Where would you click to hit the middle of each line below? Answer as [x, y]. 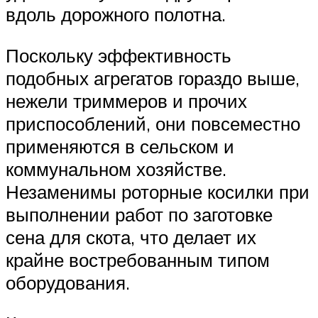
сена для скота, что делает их [131, 237]
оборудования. [68, 282]
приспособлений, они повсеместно [153, 123]
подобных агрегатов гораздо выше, [153, 78]
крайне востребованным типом [138, 259]
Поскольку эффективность [119, 55]
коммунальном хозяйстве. [116, 169]
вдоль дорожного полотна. [116, 15]
